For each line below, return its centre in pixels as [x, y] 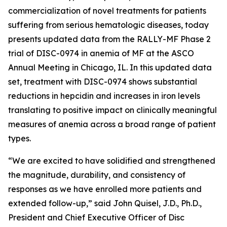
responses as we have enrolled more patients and [105, 189]
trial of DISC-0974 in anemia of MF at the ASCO [101, 53]
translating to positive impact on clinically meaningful [112, 110]
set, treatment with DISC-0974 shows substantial [103, 82]
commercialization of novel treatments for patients [107, 11]
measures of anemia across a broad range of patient [112, 124]
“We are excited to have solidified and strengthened [112, 161]
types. [20, 138]
